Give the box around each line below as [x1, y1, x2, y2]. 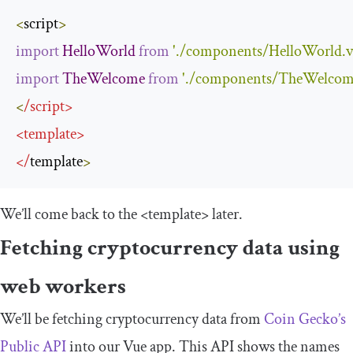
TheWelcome [62, 68, 145, 89]
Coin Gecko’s [264, 308, 346, 329]
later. [209, 203, 243, 225]
